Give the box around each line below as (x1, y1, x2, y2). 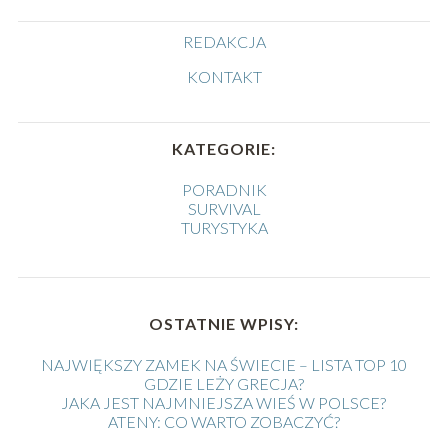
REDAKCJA (182, 32, 266, 52)
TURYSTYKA (180, 218, 268, 238)
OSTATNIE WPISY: (148, 314, 299, 334)
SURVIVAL (187, 199, 261, 219)
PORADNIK (181, 180, 267, 200)
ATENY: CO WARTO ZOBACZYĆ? (107, 412, 340, 432)
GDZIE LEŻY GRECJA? (143, 374, 304, 394)
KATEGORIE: (172, 139, 276, 159)
